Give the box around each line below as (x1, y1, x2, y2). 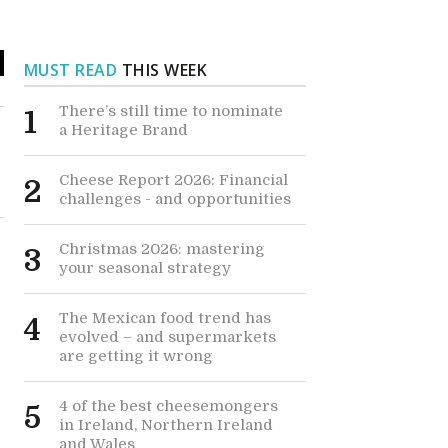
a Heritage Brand (58, 121, 188, 139)
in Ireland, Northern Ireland (58, 416, 273, 434)
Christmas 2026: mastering (58, 240, 265, 258)
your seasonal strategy (58, 259, 231, 277)
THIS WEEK (117, 59, 208, 81)
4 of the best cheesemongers (58, 397, 278, 415)
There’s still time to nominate (58, 102, 283, 120)
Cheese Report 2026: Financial (58, 171, 288, 189)
